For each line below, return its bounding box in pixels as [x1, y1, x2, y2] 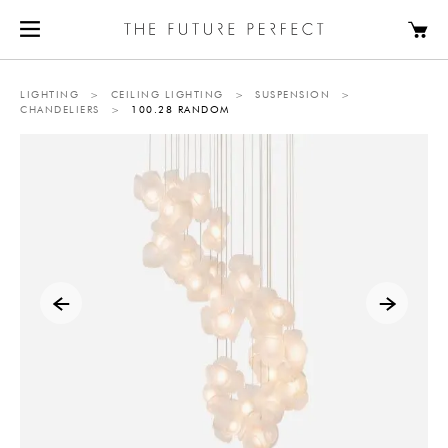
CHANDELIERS [20, 105, 100, 115]
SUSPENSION [255, 90, 330, 100]
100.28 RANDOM [131, 105, 230, 115]
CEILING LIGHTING [110, 90, 224, 100]
